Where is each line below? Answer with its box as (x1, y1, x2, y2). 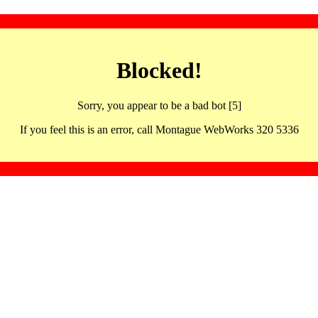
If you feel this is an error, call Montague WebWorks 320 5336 (19, 123, 299, 136)
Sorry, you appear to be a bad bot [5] (77, 99, 241, 111)
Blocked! (116, 57, 202, 84)
